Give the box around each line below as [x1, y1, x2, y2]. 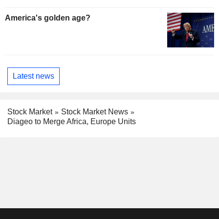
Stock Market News [61, 107, 128, 116]
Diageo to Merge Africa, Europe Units [7, 117, 136, 126]
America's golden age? [5, 13, 90, 22]
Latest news [13, 71, 54, 80]
